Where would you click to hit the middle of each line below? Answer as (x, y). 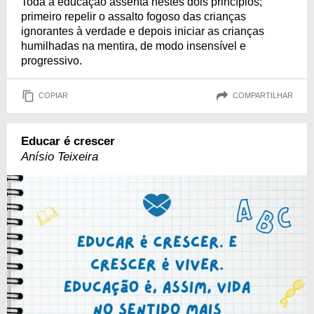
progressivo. (52, 60)
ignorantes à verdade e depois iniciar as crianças (143, 31)
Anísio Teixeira (60, 156)
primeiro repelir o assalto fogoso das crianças (134, 16)
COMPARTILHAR (263, 96)
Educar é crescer (68, 141)
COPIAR (53, 96)
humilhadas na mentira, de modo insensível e (134, 46)
